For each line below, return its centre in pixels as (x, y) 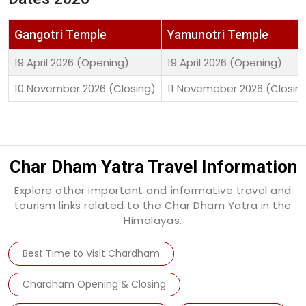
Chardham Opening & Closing (94, 284)
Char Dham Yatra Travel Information (153, 167)
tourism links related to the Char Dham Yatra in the (153, 206)
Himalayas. (153, 221)
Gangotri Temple (60, 35)
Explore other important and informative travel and (153, 191)
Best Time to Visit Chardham (91, 254)
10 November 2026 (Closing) (85, 89)
